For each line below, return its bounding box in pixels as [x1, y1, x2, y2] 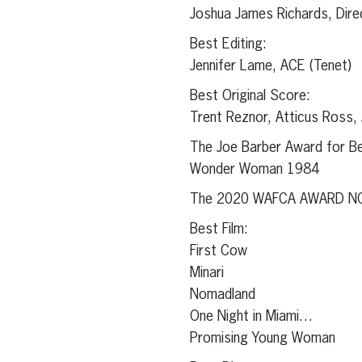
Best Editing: [189, 37, 267, 53]
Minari [189, 266, 224, 281]
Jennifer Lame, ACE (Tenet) [189, 59, 351, 74]
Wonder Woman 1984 [189, 162, 319, 178]
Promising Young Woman [189, 331, 335, 347]
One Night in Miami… [189, 309, 313, 325]
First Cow [189, 244, 247, 259]
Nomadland [189, 288, 255, 303]
